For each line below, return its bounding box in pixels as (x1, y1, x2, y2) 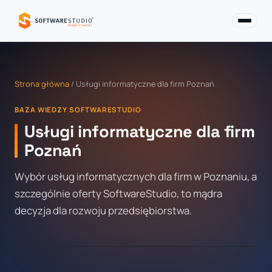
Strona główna (15, 78, 69, 89)
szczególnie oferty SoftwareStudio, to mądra (15, 186, 222, 200)
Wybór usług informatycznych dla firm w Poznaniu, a (15, 169, 257, 183)
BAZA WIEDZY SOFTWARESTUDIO (15, 105, 141, 114)
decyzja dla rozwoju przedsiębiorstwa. (15, 203, 192, 217)
